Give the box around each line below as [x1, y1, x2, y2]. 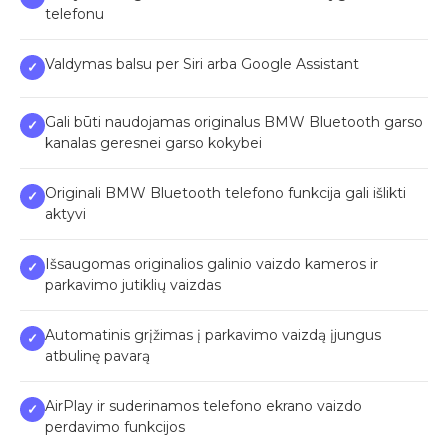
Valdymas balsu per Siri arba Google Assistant [45, 54, 359, 73]
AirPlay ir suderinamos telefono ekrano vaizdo [45, 396, 362, 415]
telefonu [45, 4, 104, 23]
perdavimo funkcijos [45, 417, 185, 436]
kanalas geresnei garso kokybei [45, 133, 262, 152]
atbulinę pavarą [45, 346, 150, 365]
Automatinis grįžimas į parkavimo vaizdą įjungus [45, 325, 381, 344]
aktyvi [45, 204, 86, 223]
